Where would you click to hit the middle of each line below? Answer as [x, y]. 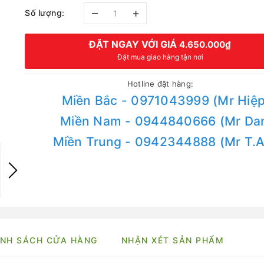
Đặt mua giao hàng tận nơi [160, 57]
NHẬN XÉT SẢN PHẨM [173, 240]
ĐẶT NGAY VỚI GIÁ [134, 44]
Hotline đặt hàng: [160, 84]
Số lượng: [45, 12]
